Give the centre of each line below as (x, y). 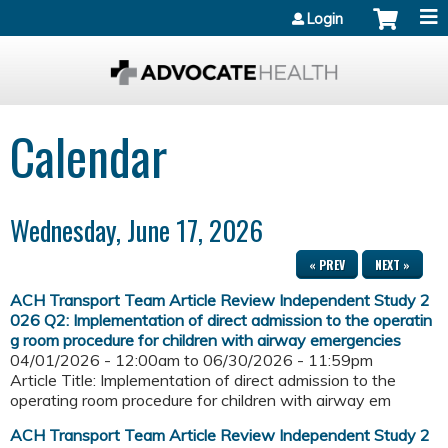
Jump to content (224, 12)
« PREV (327, 265)
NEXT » (392, 265)
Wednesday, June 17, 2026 (136, 230)
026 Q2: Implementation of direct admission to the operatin (221, 320)
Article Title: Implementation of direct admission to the (203, 380)
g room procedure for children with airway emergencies (205, 340)
